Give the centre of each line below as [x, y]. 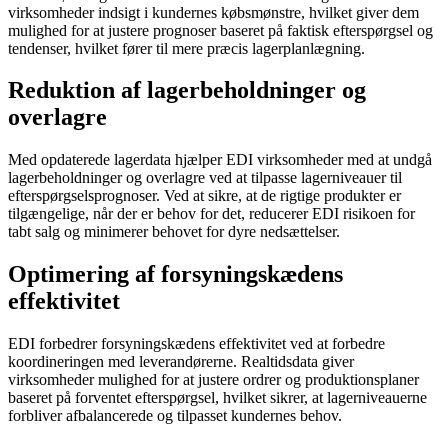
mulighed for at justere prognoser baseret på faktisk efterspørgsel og [220, 30]
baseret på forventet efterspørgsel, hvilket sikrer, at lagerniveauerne [217, 398]
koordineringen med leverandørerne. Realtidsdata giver [181, 362]
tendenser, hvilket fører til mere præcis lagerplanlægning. [186, 48]
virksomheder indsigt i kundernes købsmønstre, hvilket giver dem [213, 12]
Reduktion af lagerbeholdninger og [187, 90]
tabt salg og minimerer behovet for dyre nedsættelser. [174, 232]
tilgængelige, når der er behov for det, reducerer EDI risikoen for [211, 214]
